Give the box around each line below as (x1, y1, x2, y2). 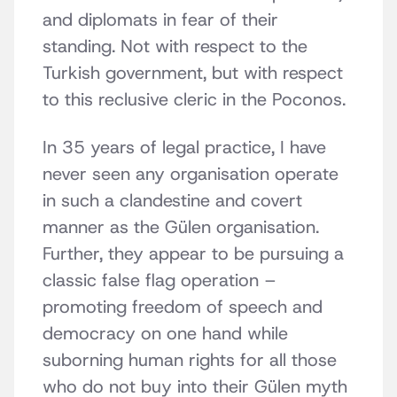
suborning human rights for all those (43, 348, 337, 372)
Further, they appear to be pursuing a (43, 242, 344, 266)
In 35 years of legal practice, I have (43, 136, 326, 160)
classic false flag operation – (43, 269, 276, 292)
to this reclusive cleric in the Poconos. (43, 88, 346, 112)
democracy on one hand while (43, 322, 288, 346)
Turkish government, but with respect (43, 61, 343, 85)
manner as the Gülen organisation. (43, 215, 319, 239)
